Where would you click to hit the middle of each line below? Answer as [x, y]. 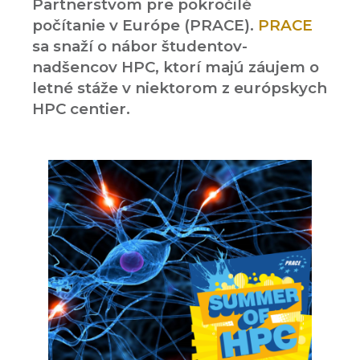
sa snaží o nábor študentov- [140, 46]
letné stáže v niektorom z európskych [180, 88]
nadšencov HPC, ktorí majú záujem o [176, 67]
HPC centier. [81, 109]
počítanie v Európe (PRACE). [145, 25]
